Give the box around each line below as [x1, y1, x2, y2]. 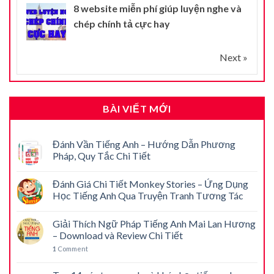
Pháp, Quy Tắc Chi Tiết [53, 149, 150, 161]
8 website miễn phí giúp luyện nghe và [73, 2, 242, 14]
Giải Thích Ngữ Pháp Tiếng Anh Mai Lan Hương [53, 217, 256, 229]
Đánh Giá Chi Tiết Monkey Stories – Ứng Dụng [53, 177, 248, 190]
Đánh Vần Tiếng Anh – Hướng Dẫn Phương [53, 138, 235, 150]
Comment [56, 244, 88, 253]
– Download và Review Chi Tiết [53, 229, 183, 241]
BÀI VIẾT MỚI [103, 102, 171, 114]
